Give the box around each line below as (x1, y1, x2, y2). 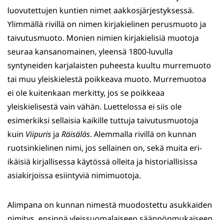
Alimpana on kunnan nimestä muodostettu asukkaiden (7, 199, 212, 211)
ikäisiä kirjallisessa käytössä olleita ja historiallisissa (7, 156, 197, 167)
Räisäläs (61, 129, 90, 140)
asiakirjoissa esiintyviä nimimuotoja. (7, 170, 141, 181)
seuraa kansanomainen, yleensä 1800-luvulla (7, 46, 173, 57)
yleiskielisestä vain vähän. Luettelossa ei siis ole (7, 101, 182, 112)
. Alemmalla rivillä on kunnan (90, 129, 196, 140)
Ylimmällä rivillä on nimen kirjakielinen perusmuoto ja (7, 19, 206, 30)
